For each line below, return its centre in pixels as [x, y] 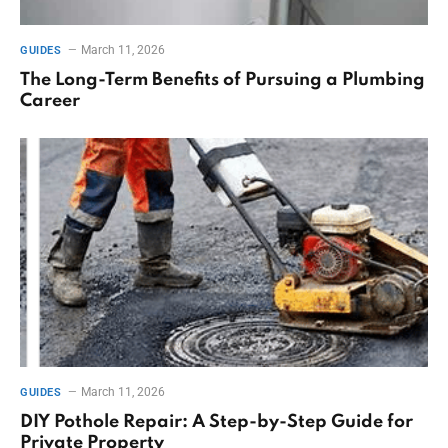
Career [50, 100]
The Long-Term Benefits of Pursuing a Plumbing [222, 79]
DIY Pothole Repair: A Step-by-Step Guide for [216, 422]
